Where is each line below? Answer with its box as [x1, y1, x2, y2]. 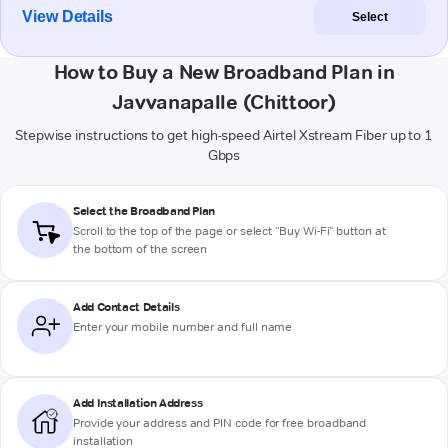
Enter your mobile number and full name [73, 319, 293, 335]
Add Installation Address [73, 395, 203, 411]
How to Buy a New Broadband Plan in [53, 60, 395, 85]
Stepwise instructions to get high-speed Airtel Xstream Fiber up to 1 [14, 126, 434, 145]
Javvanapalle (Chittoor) [112, 90, 336, 115]
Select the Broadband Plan [73, 203, 215, 219]
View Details [22, 8, 114, 26]
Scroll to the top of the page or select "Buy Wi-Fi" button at [73, 223, 386, 239]
